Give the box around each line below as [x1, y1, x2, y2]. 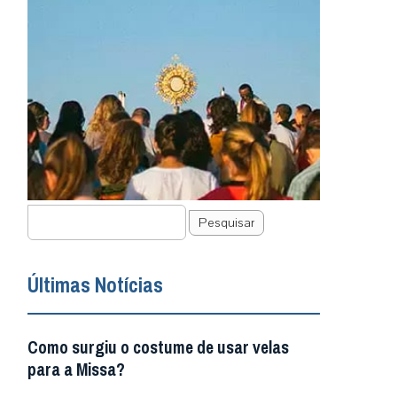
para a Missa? [27, 354, 125, 385]
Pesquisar [198, 214, 254, 231]
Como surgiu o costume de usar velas [27, 332, 289, 363]
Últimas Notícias [27, 267, 163, 304]
